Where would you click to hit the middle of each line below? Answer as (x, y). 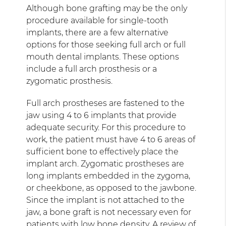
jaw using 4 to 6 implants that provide (102, 115)
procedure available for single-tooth (98, 20)
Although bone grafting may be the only (107, 8)
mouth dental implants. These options (103, 56)
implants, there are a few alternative (98, 32)
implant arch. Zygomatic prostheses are (105, 163)
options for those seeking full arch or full (106, 44)
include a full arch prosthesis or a (92, 69)
